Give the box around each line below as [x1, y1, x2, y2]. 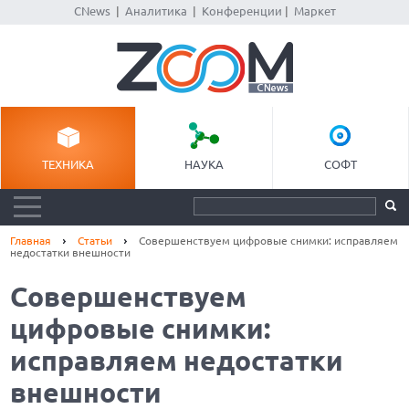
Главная [10, 235, 52, 246]
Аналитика [124, 5, 187, 17]
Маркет [293, 5, 336, 17]
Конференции [201, 5, 282, 17]
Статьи [78, 235, 113, 246]
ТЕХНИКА [42, 158, 95, 171]
